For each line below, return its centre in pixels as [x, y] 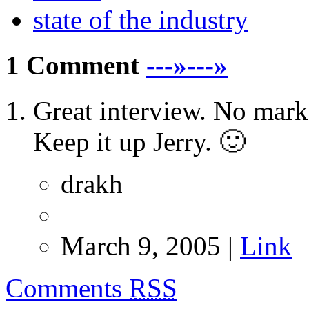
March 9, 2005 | [150, 246]
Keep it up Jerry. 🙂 [139, 142]
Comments [67, 288]
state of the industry [141, 19]
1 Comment [72, 65]
